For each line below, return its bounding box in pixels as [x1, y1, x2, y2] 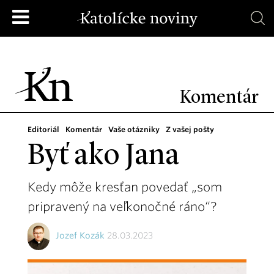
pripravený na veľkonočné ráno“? [28, 199, 217, 214]
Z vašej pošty [166, 125, 214, 134]
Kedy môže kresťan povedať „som [28, 180, 222, 194]
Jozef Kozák [55, 231, 105, 241]
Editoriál [28, 125, 59, 134]
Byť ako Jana [28, 142, 179, 171]
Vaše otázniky [108, 125, 160, 134]
